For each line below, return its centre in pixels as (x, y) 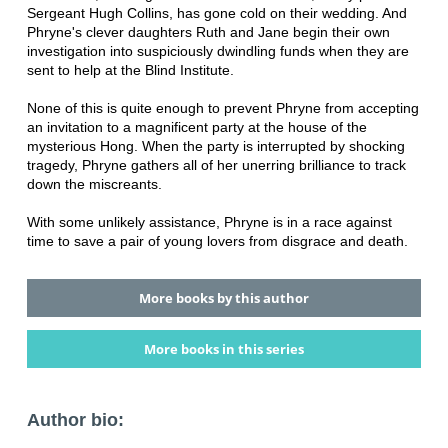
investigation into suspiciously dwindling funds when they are (217, 50)
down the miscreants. (94, 183)
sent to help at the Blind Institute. (130, 69)
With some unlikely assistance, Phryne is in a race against (209, 221)
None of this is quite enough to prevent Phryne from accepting (222, 107)
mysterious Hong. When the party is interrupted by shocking (215, 145)
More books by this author (223, 297)
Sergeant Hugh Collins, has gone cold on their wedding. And (216, 12)
